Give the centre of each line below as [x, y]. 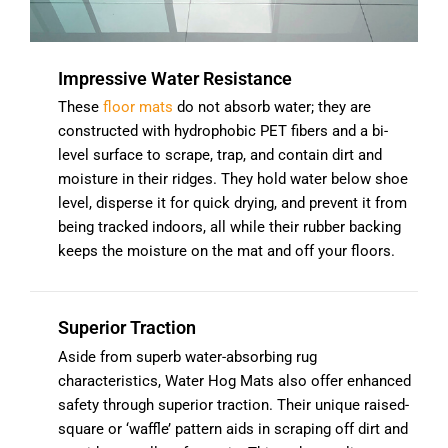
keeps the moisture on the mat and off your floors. [226, 251]
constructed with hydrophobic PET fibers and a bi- [223, 131]
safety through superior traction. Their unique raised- [233, 404]
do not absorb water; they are [272, 107]
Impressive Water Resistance [175, 79]
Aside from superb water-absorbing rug [187, 356]
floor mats [138, 107]
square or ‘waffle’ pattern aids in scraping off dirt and [233, 428]
